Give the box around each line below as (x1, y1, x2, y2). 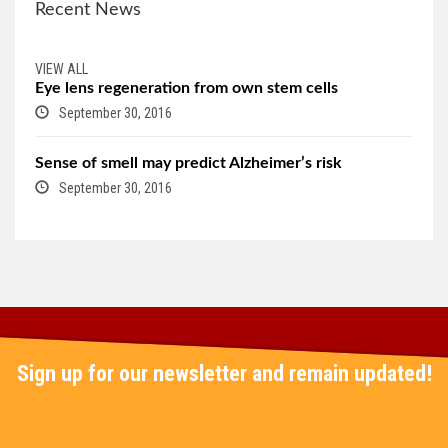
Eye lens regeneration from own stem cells (35, 80, 338, 97)
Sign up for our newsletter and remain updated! (16, 361, 432, 387)
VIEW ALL (35, 61, 88, 78)
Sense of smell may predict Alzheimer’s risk (35, 155, 342, 172)
